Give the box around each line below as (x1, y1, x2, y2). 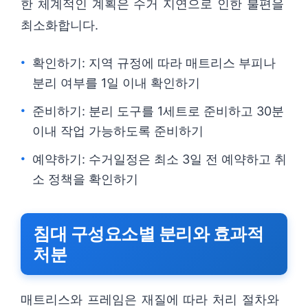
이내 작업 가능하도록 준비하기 (32, 124, 203, 138)
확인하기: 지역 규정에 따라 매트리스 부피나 (32, 56, 276, 70)
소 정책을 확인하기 (32, 172, 138, 186)
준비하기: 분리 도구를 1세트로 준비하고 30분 (32, 104, 284, 118)
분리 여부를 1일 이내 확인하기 (32, 76, 200, 90)
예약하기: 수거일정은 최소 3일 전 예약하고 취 (32, 152, 287, 166)
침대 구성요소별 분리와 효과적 (33, 223, 263, 244)
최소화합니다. (21, 18, 98, 32)
